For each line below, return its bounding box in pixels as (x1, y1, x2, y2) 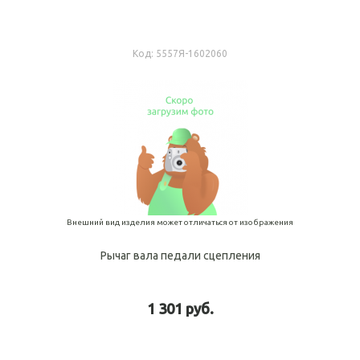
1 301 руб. (146, 300, 214, 317)
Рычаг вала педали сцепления (100, 248, 260, 262)
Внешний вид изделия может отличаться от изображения (67, 217, 293, 227)
